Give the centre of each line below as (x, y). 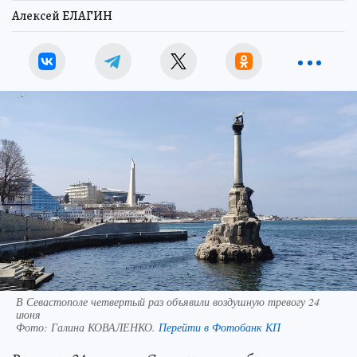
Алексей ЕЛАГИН (62, 16)
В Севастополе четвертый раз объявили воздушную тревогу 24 (168, 301)
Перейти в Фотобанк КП (220, 327)
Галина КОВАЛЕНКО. (105, 327)
